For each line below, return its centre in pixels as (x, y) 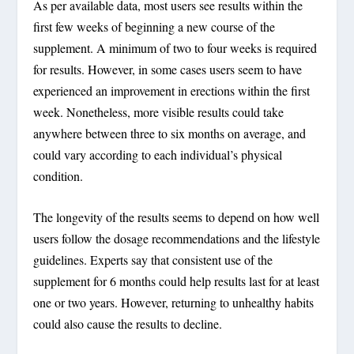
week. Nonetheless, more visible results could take (159, 111)
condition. (58, 175)
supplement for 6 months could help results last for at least (177, 281)
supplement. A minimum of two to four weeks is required (175, 47)
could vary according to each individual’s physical (158, 154)
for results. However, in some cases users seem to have (168, 69)
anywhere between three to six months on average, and (170, 133)
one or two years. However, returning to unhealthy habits (174, 303)
